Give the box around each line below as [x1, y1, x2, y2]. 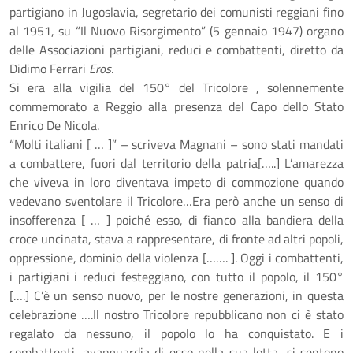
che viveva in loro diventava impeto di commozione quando [9, 173, 344, 191]
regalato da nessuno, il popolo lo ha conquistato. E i [9, 324, 344, 343]
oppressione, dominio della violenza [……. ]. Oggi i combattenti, [9, 248, 344, 267]
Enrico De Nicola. [9, 116, 99, 135]
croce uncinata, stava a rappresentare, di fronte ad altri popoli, [9, 229, 344, 248]
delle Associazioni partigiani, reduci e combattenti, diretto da [9, 40, 344, 59]
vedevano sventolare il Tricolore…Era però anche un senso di [9, 191, 344, 210]
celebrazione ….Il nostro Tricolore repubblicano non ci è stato [9, 305, 344, 324]
